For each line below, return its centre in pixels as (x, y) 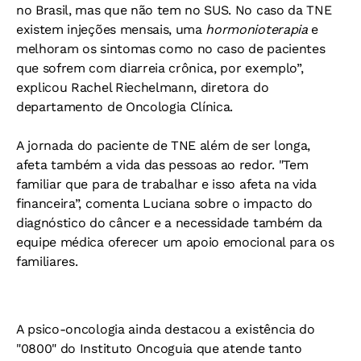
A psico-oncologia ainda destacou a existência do (166, 329)
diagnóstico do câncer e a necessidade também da (169, 222)
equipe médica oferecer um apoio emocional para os (175, 242)
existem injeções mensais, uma (111, 29)
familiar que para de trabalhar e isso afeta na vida (166, 184)
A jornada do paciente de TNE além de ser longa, (163, 145)
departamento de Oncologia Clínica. (125, 106)
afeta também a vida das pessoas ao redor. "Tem (162, 164)
